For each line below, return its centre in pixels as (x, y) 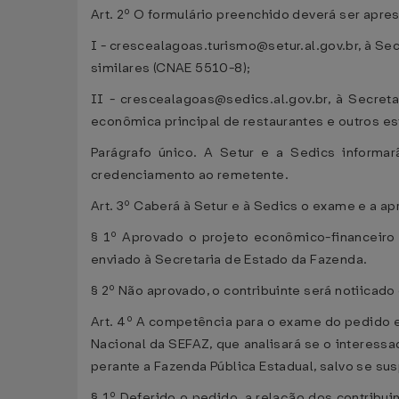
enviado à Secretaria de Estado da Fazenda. (229, 260)
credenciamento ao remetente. (190, 175)
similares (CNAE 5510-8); (171, 68)
